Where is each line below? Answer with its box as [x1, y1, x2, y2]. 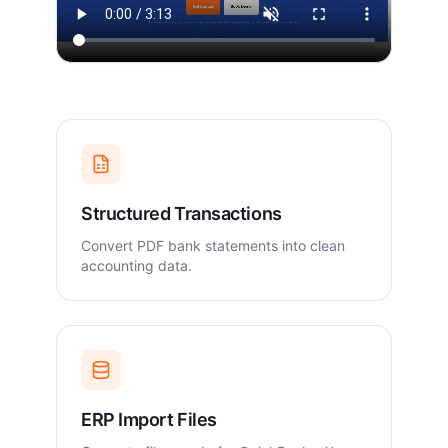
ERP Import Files [81, 409, 217, 431]
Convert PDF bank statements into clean [81, 237, 345, 255]
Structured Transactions [81, 203, 282, 225]
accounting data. [81, 257, 192, 275]
